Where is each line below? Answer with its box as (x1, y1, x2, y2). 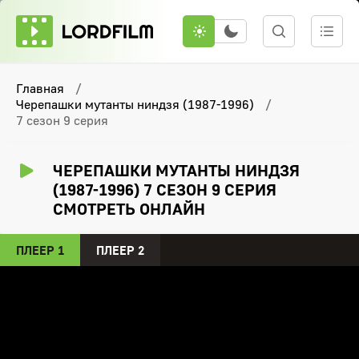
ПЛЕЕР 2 (96, 243, 144, 257)
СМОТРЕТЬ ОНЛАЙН (53, 199, 205, 218)
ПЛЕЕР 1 (16, 243, 64, 257)
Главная (16, 80, 64, 96)
